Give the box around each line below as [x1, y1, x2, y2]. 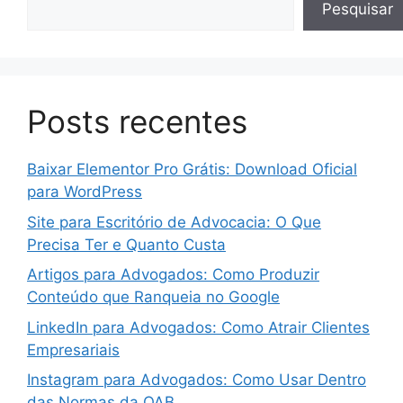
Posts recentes [27, 103, 247, 141]
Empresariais [27, 340, 120, 359]
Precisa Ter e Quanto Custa [27, 235, 226, 254]
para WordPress [27, 183, 142, 201]
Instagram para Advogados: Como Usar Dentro [27, 371, 366, 390]
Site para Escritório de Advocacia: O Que [27, 212, 321, 231]
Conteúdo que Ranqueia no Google [27, 288, 280, 307]
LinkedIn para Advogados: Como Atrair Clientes [27, 318, 370, 336]
